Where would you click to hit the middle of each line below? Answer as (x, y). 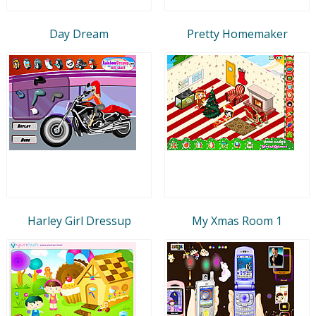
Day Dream (79, 34)
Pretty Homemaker (237, 34)
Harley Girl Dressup (79, 220)
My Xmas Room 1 (237, 220)
